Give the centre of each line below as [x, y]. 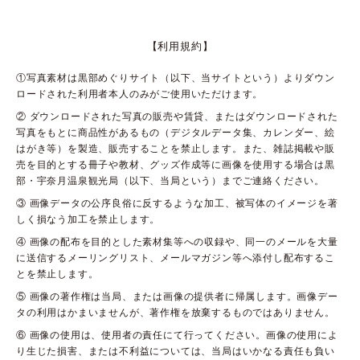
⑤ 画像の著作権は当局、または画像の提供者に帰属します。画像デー [177, 296]
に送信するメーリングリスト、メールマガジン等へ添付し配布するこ [176, 257]
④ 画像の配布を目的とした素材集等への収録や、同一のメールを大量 [177, 241]
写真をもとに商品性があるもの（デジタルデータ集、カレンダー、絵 [176, 132]
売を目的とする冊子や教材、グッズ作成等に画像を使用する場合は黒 [176, 164]
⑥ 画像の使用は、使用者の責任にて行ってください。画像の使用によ [177, 334]
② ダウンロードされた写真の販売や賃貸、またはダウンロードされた [177, 116]
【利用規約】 [180, 45]
